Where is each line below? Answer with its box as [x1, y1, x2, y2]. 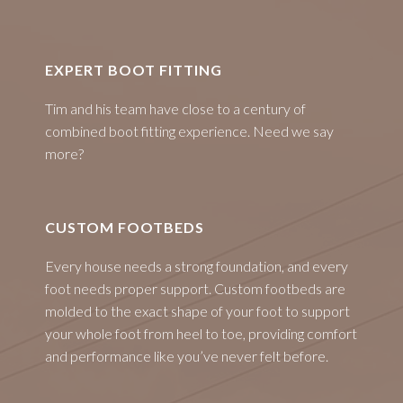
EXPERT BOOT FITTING [45, 61, 222, 78]
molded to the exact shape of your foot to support [45, 302, 350, 319]
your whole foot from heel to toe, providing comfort [45, 325, 357, 342]
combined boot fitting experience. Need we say [45, 122, 334, 139]
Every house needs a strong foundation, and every [45, 257, 348, 274]
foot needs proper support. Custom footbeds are [45, 280, 345, 297]
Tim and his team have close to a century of [45, 100, 306, 117]
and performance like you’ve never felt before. [45, 347, 328, 364]
